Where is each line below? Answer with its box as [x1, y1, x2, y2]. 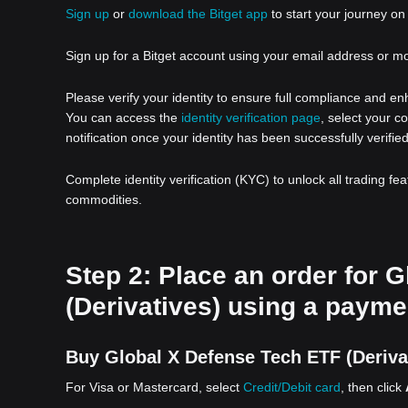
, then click [341, 380, 405, 394]
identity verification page [181, 110, 321, 125]
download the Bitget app [128, 6, 268, 21]
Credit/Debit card [243, 380, 341, 394]
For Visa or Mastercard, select [66, 380, 243, 394]
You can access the [66, 110, 181, 125]
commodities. [66, 192, 142, 207]
